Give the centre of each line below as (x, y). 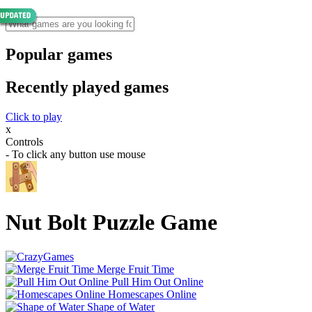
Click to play (34, 116)
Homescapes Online (152, 294)
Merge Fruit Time (135, 269)
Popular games (59, 54)
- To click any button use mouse (76, 154)
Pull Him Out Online (157, 281)
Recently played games (87, 87)
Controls (24, 141)
